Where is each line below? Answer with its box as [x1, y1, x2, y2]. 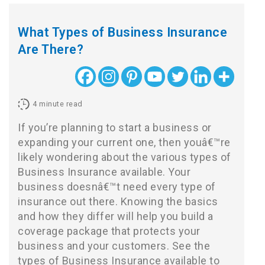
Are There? [18, 42, 83, 57]
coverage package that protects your [18, 225, 201, 237]
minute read [39, 99, 83, 108]
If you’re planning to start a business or [18, 121, 212, 134]
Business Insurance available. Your [18, 166, 190, 178]
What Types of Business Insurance [18, 25, 227, 40]
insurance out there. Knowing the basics [18, 195, 218, 208]
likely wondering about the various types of [18, 151, 231, 163]
